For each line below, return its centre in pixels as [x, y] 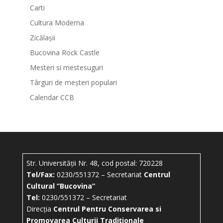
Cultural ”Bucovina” [60, 186]
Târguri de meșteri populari [73, 82]
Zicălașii [42, 38]
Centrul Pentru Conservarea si [107, 209]
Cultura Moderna [57, 23]
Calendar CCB [52, 97]
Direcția [40, 209]
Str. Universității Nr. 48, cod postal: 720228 [94, 163]
